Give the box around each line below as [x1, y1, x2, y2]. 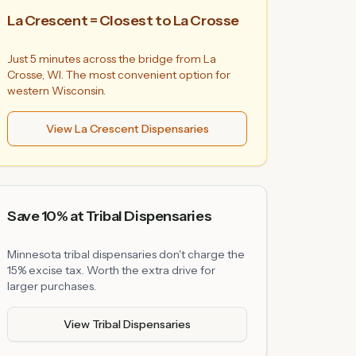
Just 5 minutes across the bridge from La [7, 52, 216, 66]
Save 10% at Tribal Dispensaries [7, 207, 212, 225]
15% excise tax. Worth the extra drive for [7, 263, 215, 277]
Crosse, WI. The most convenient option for [7, 68, 230, 82]
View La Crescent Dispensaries [45, 122, 209, 136]
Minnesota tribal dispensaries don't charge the [7, 247, 245, 261]
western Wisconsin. [7, 83, 106, 98]
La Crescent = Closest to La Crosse [7, 12, 239, 29]
